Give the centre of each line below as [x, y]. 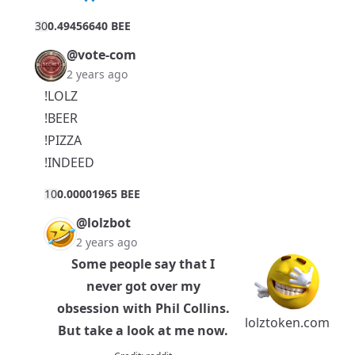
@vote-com [101, 55]
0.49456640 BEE [89, 26]
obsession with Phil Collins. [143, 309]
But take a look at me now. [143, 331]
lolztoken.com [287, 323]
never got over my [143, 286]
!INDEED [69, 163]
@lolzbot [103, 223]
